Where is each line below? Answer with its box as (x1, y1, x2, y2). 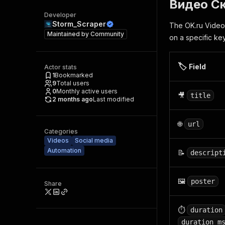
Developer (44, 11, 76, 19)
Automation (47, 147, 81, 154)
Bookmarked (55, 71, 93, 79)
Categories (44, 128, 78, 135)
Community (90, 30, 124, 38)
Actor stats (44, 63, 77, 71)
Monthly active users (56, 87, 118, 95)
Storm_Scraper (52, 20, 106, 28)
